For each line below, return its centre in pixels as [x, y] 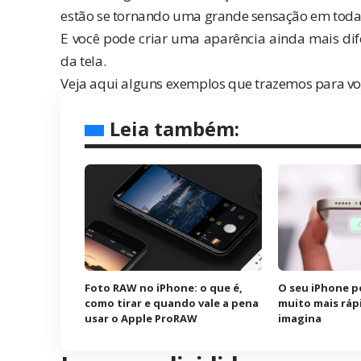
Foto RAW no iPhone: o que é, [164, 288]
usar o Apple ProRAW [141, 319]
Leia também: [175, 129]
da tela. [83, 61]
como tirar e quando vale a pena [172, 303]
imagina [300, 319]
